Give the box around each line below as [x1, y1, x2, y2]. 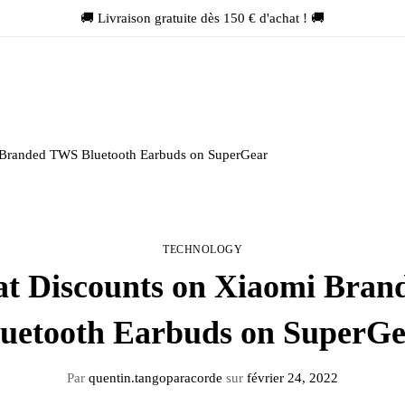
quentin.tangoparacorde [85, 371, 222, 385]
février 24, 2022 [243, 371, 338, 385]
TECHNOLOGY [163, 243, 242, 256]
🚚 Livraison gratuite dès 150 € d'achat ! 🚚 [80, 11, 325, 25]
